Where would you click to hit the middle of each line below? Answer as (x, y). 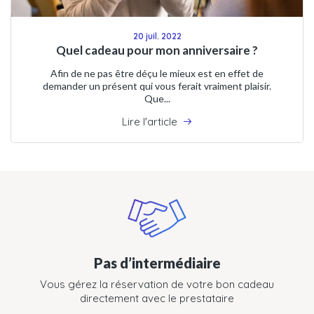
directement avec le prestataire (157, 298)
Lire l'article (150, 121)
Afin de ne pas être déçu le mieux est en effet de (157, 73)
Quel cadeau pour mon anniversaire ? (157, 50)
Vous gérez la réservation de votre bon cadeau (157, 284)
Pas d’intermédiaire (157, 262)
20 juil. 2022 (157, 36)
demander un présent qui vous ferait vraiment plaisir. (157, 86)
